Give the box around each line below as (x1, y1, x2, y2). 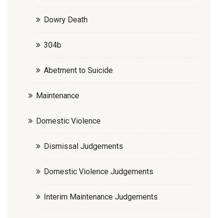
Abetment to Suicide (44, 65, 113, 75)
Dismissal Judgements (44, 141, 123, 151)
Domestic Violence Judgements (44, 166, 153, 176)
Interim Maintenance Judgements (44, 192, 158, 201)
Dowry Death (44, 15, 88, 24)
